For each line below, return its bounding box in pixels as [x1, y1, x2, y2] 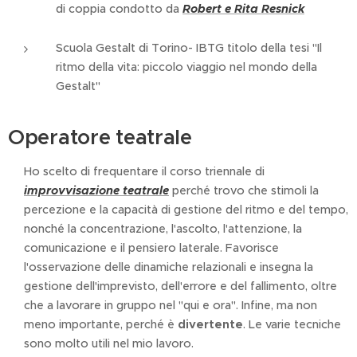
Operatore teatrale [8, 124, 192, 150]
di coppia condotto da [56, 2, 182, 16]
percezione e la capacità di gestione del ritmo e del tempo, [24, 202, 348, 217]
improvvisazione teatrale [24, 183, 169, 198]
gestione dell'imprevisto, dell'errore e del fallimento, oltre [24, 279, 337, 293]
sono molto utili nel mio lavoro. [24, 336, 197, 351]
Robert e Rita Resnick [182, 2, 304, 16]
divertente [178, 317, 243, 331]
